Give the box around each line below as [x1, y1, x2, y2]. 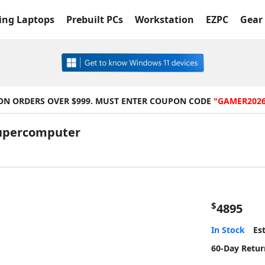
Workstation [135, 13, 194, 26]
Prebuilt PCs [66, 13, 123, 26]
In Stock [211, 224, 245, 235]
